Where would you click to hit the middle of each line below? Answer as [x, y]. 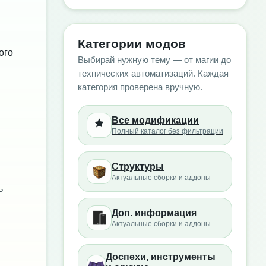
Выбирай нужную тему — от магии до [154, 60]
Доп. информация [154, 213]
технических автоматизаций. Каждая [153, 74]
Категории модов [132, 44]
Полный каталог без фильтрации [167, 131]
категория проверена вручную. [140, 87]
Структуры [138, 167]
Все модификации [155, 120]
